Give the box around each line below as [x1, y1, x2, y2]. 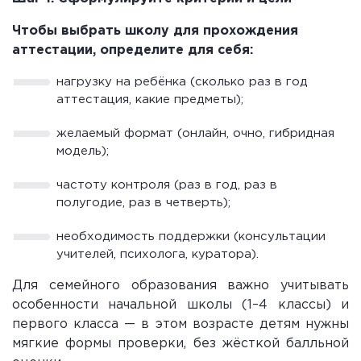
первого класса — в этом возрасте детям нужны [12, 317, 349, 330]
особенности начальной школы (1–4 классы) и [12, 298, 349, 311]
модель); [56, 145, 109, 156]
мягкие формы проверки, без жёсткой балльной [12, 337, 349, 350]
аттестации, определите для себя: [12, 44, 253, 56]
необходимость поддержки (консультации [56, 230, 326, 242]
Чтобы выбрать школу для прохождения [12, 24, 298, 37]
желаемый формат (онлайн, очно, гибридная [56, 127, 334, 139]
